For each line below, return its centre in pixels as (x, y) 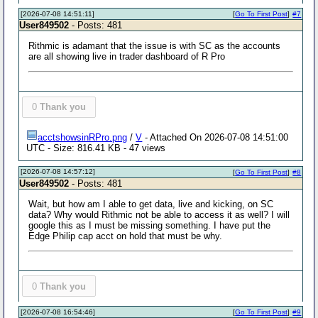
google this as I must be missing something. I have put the (150, 225)
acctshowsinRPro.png (83, 137)
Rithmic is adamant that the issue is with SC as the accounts (155, 46)
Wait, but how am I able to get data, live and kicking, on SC (151, 204)
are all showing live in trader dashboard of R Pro (127, 56)
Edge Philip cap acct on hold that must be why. (126, 236)
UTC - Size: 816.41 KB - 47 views (96, 148)
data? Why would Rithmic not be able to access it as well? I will (159, 214)
